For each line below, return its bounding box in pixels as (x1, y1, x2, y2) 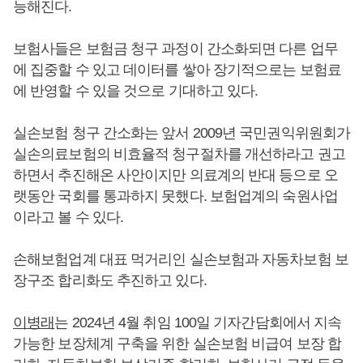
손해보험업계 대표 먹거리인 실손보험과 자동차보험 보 (13, 251, 348, 267)
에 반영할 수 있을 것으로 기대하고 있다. (13, 83, 258, 99)
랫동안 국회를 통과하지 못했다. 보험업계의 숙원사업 (13, 188, 338, 204)
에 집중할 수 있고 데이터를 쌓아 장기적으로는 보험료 (13, 62, 341, 78)
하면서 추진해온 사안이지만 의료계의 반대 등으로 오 (13, 167, 338, 183)
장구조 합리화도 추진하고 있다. (13, 272, 207, 288)
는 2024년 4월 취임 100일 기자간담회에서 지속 (54, 314, 342, 331)
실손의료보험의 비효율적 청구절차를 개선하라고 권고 (13, 146, 345, 162)
